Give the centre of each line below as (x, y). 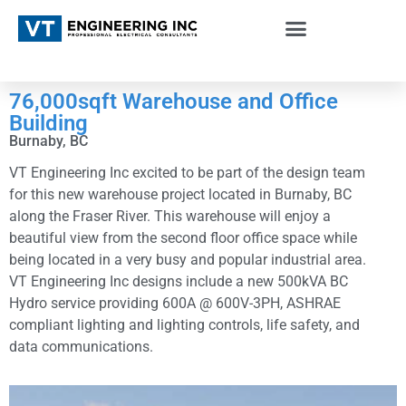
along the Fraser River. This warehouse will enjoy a (170, 216)
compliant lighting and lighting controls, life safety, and (184, 325)
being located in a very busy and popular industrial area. (188, 260)
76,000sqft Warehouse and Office (174, 101)
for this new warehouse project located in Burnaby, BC (180, 194)
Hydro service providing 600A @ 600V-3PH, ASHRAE (148, 303)
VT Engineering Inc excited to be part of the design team (187, 173)
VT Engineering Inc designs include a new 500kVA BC (179, 281)
